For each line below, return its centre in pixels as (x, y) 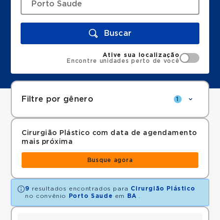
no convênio (47, 196)
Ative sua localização (141, 55)
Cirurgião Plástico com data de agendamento (110, 133)
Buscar (118, 33)
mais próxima (47, 142)
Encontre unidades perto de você (123, 61)
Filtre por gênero (57, 99)
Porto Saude (91, 196)
